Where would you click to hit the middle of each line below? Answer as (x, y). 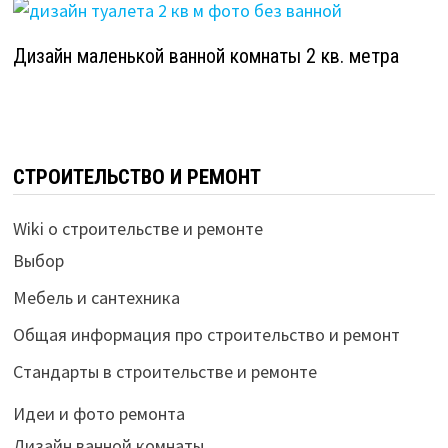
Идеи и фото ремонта (98, 413)
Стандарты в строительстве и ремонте (164, 371)
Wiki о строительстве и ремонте (137, 228)
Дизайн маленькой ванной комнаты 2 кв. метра (205, 55)
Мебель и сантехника (96, 297)
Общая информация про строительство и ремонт (206, 334)
